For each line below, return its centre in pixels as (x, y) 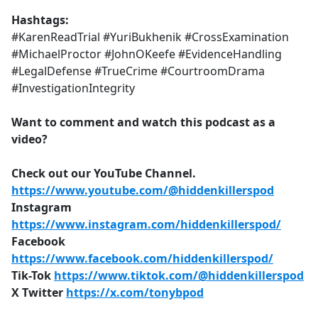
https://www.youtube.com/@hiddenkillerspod (143, 191)
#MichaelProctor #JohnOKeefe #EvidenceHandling (147, 54)
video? (29, 139)
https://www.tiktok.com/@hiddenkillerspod (179, 276)
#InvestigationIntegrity (75, 88)
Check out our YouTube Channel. (104, 174)
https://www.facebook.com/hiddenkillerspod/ (142, 259)
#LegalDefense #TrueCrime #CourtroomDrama (138, 71)
